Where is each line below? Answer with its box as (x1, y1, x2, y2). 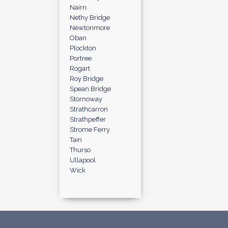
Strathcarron (70, 105, 108, 113)
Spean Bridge (70, 85, 111, 93)
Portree (70, 54, 92, 62)
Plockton (70, 44, 96, 52)
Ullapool (70, 156, 96, 164)
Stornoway (70, 95, 102, 103)
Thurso (70, 146, 91, 154)
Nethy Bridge (70, 14, 110, 21)
